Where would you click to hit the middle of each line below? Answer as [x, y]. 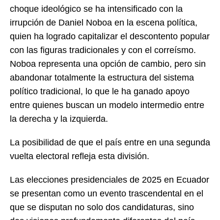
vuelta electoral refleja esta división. [80, 156]
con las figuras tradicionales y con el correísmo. [103, 50]
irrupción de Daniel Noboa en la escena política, [104, 22]
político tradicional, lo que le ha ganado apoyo [100, 91]
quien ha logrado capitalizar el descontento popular [110, 36]
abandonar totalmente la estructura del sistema [102, 77]
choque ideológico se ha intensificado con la [96, 9]
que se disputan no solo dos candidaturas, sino [102, 207]
